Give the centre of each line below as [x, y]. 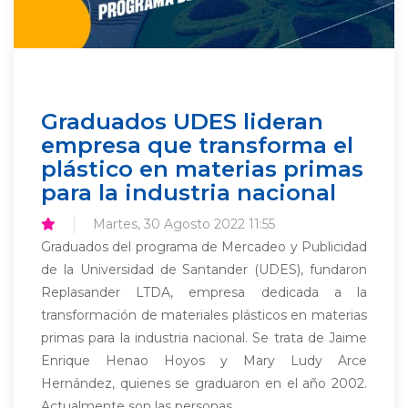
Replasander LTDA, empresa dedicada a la [204, 292]
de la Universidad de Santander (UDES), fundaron [204, 270]
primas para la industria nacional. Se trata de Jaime [204, 338]
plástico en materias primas [202, 168]
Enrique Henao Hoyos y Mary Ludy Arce [204, 361]
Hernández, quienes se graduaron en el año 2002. [204, 383]
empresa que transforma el [197, 145]
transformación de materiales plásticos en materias [204, 315]
